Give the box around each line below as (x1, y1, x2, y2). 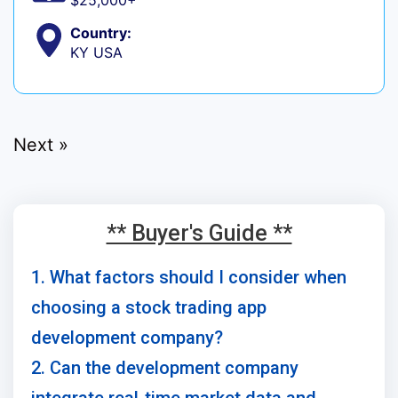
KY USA (69, 44, 123, 62)
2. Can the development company (31, 357, 298, 379)
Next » (13, 134, 68, 156)
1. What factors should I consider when (31, 267, 346, 289)
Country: (69, 24, 131, 43)
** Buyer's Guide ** (106, 220, 292, 247)
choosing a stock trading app (31, 297, 267, 319)
